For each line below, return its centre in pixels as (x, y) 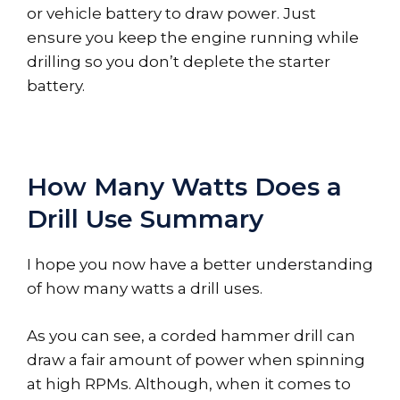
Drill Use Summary (145, 219)
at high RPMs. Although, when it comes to (189, 383)
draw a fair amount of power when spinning (196, 359)
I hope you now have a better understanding (200, 265)
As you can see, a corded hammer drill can (191, 335)
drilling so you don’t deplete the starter (179, 62)
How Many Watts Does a (184, 187)
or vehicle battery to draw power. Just (171, 14)
